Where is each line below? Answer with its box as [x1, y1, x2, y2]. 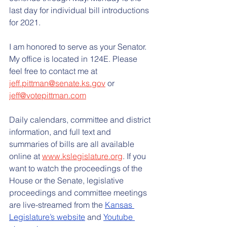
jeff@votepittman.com [9, 90, 86, 100]
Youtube [103, 211, 135, 222]
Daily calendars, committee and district [9, 114, 153, 125]
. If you [123, 150, 148, 161]
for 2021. [9, 17, 41, 27]
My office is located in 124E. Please [9, 53, 139, 64]
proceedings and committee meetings [9, 187, 149, 198]
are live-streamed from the [9, 199, 105, 210]
